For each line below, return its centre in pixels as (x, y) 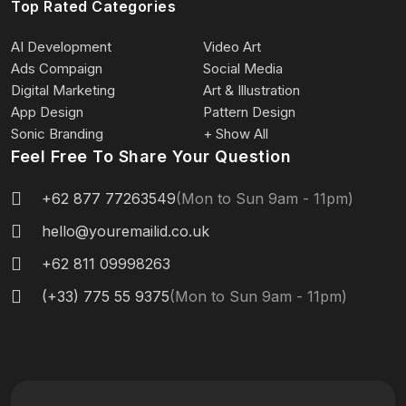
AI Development (61, 46)
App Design (47, 111)
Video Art (232, 46)
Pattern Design (249, 111)
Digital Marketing (63, 90)
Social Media (243, 68)
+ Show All (236, 133)
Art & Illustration (251, 90)
